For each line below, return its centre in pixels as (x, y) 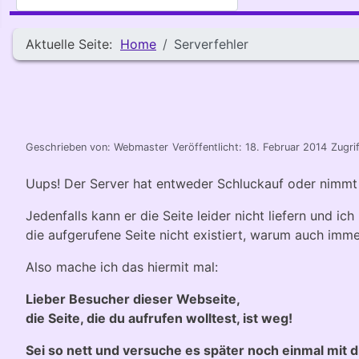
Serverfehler (211, 44)
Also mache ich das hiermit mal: (122, 266)
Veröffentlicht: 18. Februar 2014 (250, 147)
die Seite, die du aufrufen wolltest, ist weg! (159, 318)
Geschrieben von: (70, 147)
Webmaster (141, 147)
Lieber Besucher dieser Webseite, (133, 298)
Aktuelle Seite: (73, 44)
